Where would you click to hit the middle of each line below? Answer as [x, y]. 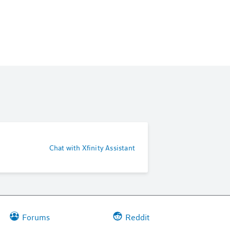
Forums [36, 217]
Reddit [137, 217]
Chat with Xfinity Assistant [92, 147]
